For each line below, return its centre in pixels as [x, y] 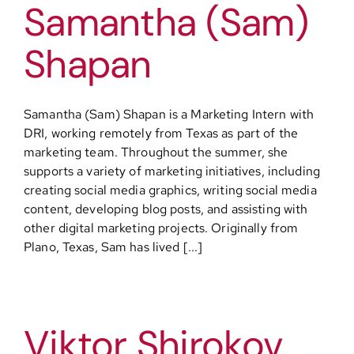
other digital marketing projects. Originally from [161, 228]
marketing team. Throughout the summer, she [156, 152]
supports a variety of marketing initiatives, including [172, 171]
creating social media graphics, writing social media [170, 190]
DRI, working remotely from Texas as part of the [161, 133]
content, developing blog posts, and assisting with [166, 209]
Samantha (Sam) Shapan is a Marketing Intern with [169, 114]
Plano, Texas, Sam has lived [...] [113, 247]
